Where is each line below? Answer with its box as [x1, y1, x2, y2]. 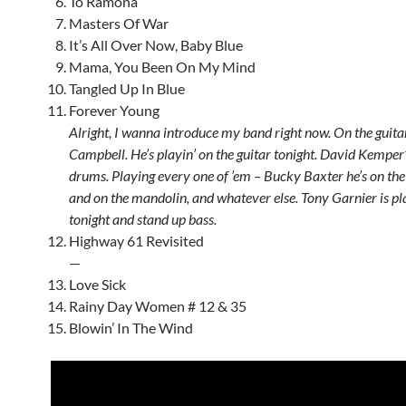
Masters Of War [69, 14, 169, 32]
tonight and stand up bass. [69, 210, 217, 227]
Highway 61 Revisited [69, 232, 204, 249]
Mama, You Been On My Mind [69, 58, 256, 75]
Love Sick [69, 275, 126, 293]
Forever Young [69, 101, 159, 119]
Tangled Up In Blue [69, 80, 185, 97]
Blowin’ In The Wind [69, 319, 193, 336]
